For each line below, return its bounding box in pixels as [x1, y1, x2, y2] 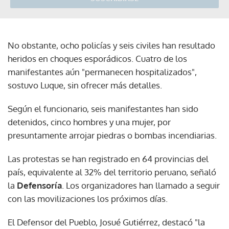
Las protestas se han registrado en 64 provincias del [8, 153, 209, 164]
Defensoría [17, 179, 62, 191]
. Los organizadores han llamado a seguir [62, 179, 220, 191]
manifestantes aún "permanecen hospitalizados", [8, 66, 197, 77]
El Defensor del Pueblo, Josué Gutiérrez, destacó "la [8, 216, 205, 227]
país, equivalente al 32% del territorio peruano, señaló [8, 166, 216, 177]
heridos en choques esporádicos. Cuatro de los [8, 53, 187, 64]
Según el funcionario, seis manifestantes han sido [8, 103, 198, 114]
